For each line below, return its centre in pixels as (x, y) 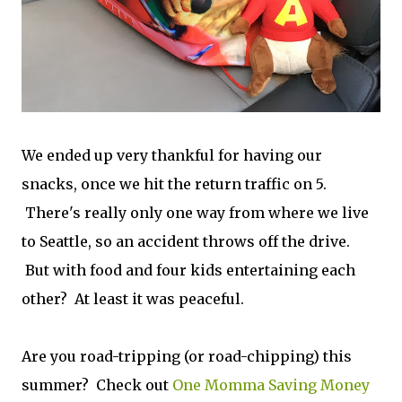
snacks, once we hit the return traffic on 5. (174, 184)
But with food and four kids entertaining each (188, 270)
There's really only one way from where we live (195, 212)
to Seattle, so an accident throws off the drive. (186, 241)
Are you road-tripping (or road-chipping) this (187, 356)
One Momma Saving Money (271, 385)
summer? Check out (97, 385)
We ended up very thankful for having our (172, 155)
